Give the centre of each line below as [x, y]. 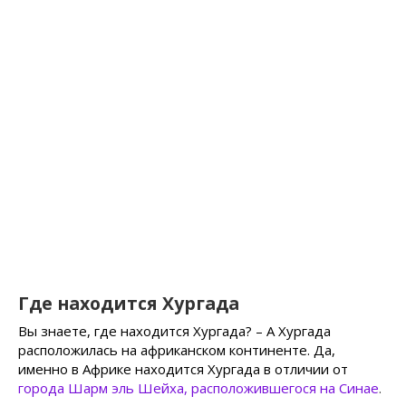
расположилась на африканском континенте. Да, [177, 350]
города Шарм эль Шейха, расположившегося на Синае [198, 388]
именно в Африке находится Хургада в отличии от [183, 369]
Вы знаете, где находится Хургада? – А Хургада [174, 331]
